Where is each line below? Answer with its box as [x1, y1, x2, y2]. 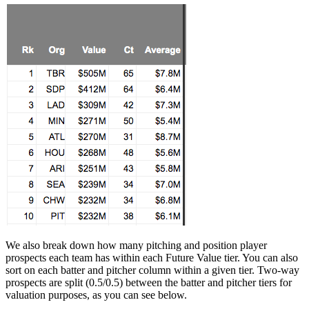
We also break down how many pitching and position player [6, 239, 267, 251]
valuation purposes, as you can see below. [6, 288, 187, 301]
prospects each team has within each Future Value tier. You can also [6, 251, 298, 263]
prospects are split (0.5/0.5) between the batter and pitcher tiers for [6, 276, 292, 288]
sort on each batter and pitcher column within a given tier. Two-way [6, 263, 299, 276]
